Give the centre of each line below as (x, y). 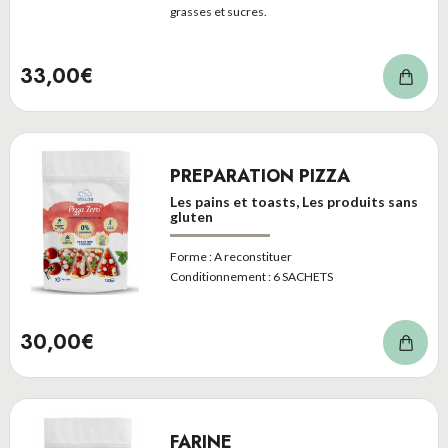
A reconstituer (252, 256)
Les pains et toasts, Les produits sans (293, 201)
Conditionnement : (220, 276)
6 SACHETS (302, 276)
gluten (191, 216)
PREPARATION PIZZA (259, 176)
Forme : (190, 256)
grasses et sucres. (218, 11)
